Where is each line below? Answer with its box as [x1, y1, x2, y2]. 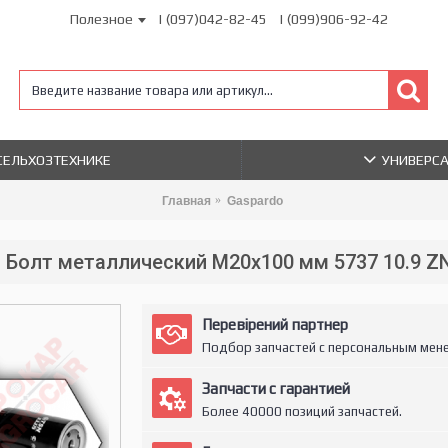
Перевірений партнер [201, 316, 348, 333]
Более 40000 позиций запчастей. [201, 404, 402, 419]
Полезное [70, 11, 133, 27]
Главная [161, 193, 211, 208]
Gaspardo [226, 193, 283, 208]
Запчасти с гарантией [201, 380, 350, 397]
